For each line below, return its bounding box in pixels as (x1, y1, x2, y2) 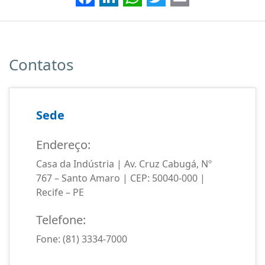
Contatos (9, 54, 73, 75)
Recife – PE (36, 186, 84, 199)
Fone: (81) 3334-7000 (36, 232, 127, 245)
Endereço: (36, 137, 91, 153)
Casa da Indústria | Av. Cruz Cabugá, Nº (36, 157, 212, 170)
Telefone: (36, 212, 86, 228)
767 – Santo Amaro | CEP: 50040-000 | (36, 172, 205, 185)
